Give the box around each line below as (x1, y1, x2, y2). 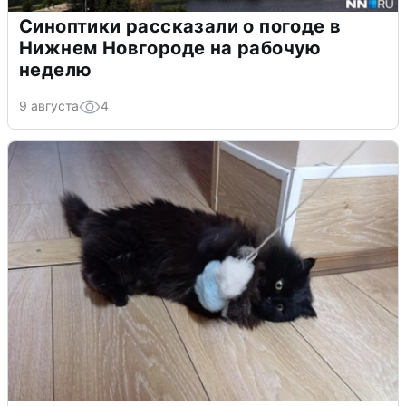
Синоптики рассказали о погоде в (19, 14, 342, 37)
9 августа (19, 97, 79, 113)
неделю (19, 58, 92, 81)
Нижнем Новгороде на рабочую (19, 36, 322, 59)
